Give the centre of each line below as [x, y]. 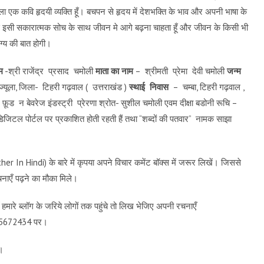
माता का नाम [114, 71]
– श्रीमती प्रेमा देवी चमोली [180, 71]
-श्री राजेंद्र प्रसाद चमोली [49, 71]
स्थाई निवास [149, 87]
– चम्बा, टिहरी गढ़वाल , [207, 87]
